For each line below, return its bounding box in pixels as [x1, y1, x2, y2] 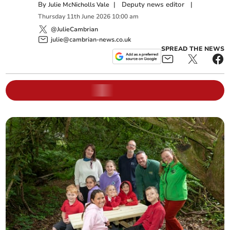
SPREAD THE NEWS [161, 44, 224, 53]
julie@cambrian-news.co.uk [51, 35, 131, 44]
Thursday [38, 12, 66, 21]
